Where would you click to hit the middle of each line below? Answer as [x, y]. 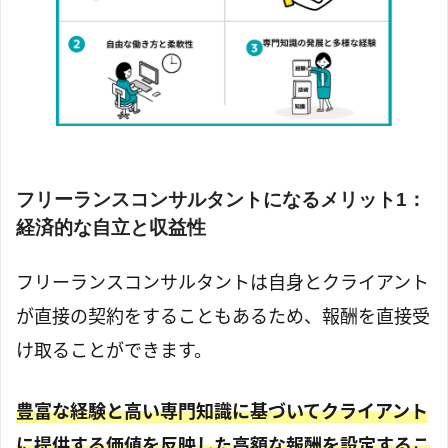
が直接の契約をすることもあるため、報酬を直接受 [223, 316]
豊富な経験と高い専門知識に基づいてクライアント [222, 411]
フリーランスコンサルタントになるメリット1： [221, 199]
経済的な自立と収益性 [111, 227]
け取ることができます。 [114, 350]
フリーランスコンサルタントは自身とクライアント [222, 282]
